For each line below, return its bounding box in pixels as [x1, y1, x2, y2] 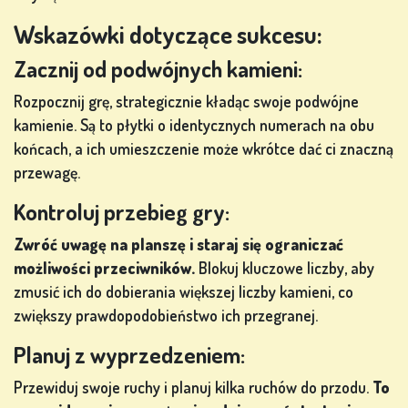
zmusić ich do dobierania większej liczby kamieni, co [14, 281, 353, 302]
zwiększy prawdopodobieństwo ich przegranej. [14, 305, 318, 326]
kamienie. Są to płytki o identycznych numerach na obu [14, 115, 374, 136]
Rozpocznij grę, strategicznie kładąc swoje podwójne [14, 91, 359, 112]
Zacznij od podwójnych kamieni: [14, 55, 302, 84]
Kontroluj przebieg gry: [14, 198, 229, 227]
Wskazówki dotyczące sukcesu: [14, 19, 322, 50]
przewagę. [14, 162, 80, 183]
